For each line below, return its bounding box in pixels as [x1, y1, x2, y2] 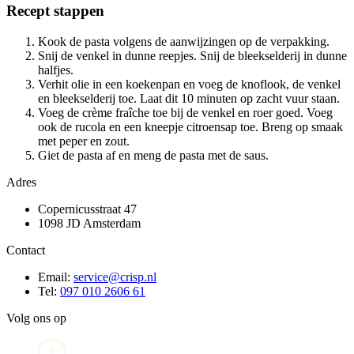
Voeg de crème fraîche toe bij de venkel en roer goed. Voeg [38, 105, 333, 119]
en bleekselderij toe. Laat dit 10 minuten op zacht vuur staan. [38, 91, 340, 105]
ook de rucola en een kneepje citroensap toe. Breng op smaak [38, 119, 343, 134]
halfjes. [38, 62, 73, 77]
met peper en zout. [38, 134, 130, 148]
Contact [6, 243, 45, 257]
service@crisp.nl [73, 269, 156, 284]
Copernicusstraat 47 [38, 201, 137, 216]
